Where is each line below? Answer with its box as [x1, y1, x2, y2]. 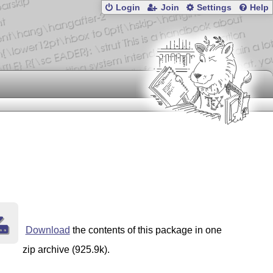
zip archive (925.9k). [22, 244, 110, 255]
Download [25, 225, 70, 236]
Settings [197, 3, 232, 13]
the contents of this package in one [69, 225, 222, 236]
